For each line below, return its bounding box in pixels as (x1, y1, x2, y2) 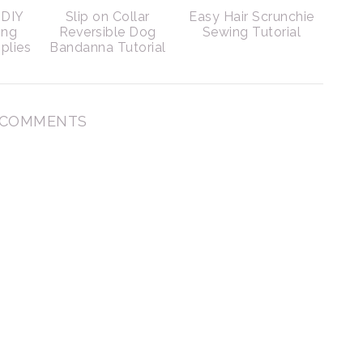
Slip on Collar (65, 9, 150, 24)
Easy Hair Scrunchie (189, 9, 314, 24)
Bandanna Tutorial (49, 40, 166, 55)
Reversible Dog (58, 24, 156, 40)
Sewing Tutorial (202, 24, 301, 40)
